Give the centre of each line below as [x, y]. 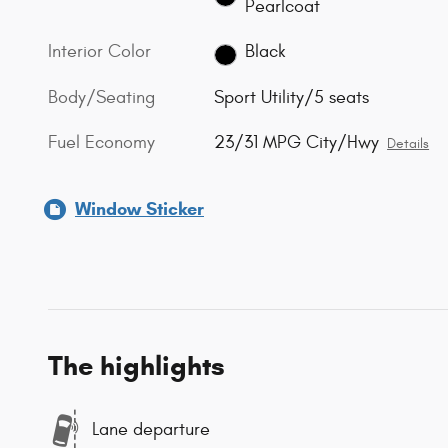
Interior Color [99, 51]
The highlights [136, 366]
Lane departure [151, 429]
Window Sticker [139, 209]
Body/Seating [101, 98]
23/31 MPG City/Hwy [297, 143]
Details [408, 144]
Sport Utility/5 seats [292, 98]
